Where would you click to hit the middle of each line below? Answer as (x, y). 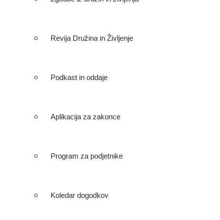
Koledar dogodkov (80, 195)
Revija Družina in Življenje (92, 38)
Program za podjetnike (87, 156)
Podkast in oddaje (79, 77)
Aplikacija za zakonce (85, 117)
